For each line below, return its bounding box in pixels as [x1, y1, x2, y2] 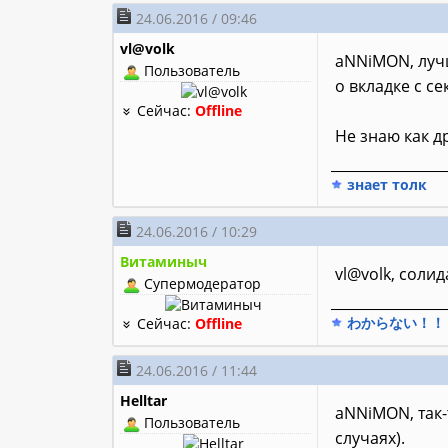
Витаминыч [120, 252, 208, 272]
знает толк [342, 175, 427, 195]
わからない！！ [342, 313, 445, 333]
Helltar [120, 391, 168, 411]
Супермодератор [140, 274, 262, 294]
